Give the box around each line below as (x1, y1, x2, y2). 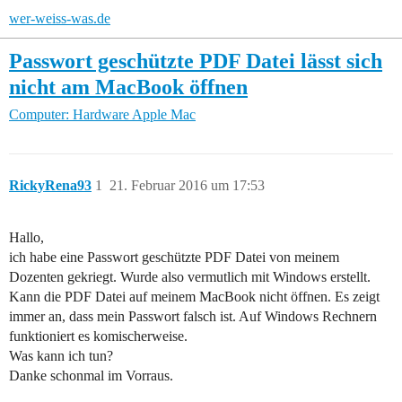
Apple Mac (132, 107, 196, 123)
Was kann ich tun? (9, 348, 113, 364)
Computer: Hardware (9, 107, 129, 123)
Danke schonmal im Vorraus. (9, 368, 173, 384)
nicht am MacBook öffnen (9, 74, 248, 99)
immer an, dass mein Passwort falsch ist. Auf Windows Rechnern (9, 309, 377, 325)
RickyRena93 (9, 178, 92, 194)
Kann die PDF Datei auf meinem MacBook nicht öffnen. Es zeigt (9, 289, 380, 305)
